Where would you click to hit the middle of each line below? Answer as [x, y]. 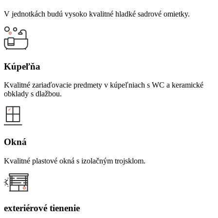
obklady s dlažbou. [33, 94]
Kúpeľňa [22, 66]
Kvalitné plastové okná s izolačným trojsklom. [75, 161]
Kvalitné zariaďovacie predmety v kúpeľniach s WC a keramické [104, 85]
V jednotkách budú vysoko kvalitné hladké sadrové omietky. [97, 14]
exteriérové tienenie [42, 208]
